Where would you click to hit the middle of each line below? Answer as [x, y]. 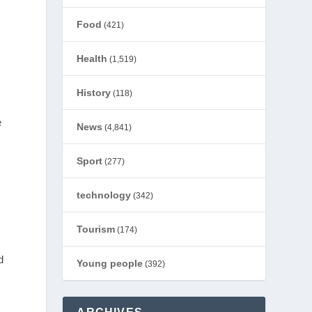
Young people [110, 263]
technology [104, 195]
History [94, 93]
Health [92, 58]
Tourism [96, 229]
